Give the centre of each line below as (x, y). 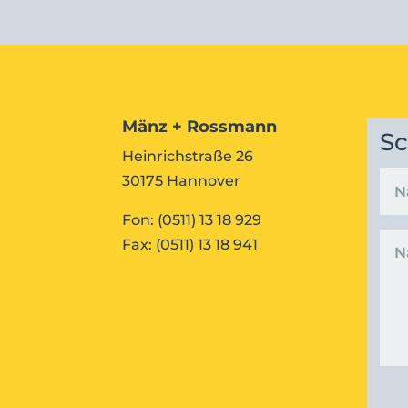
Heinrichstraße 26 (188, 156)
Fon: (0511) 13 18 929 (192, 219)
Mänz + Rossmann (200, 126)
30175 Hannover (182, 180)
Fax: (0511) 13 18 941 (190, 244)
